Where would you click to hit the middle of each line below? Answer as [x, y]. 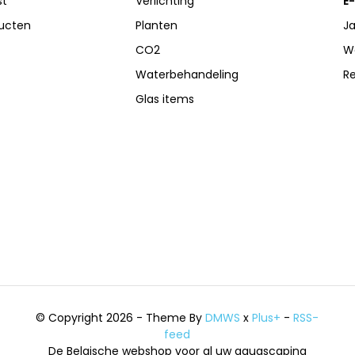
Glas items [165, 99]
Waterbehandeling [187, 74]
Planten [157, 25]
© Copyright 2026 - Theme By [121, 317]
